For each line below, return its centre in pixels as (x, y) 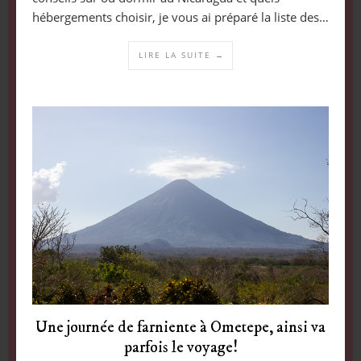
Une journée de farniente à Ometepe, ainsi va (180, 327)
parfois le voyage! (180, 347)
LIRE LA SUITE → (182, 55)
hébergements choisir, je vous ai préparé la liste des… (180, 17)
